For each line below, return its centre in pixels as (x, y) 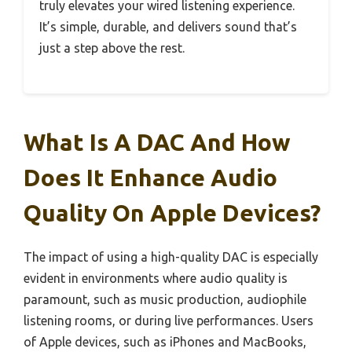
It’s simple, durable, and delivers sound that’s (168, 27)
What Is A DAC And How (157, 143)
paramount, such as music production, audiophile (165, 300)
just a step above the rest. (112, 48)
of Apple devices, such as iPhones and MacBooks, (165, 342)
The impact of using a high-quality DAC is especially (171, 257)
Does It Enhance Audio (150, 178)
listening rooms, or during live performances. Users (169, 321)
